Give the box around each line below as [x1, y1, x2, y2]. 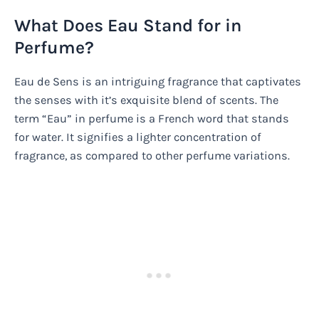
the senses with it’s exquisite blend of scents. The [14, 93, 278, 107]
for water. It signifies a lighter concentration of [14, 130, 261, 144]
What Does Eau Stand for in [14, 14, 241, 36]
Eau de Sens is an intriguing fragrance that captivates [14, 74, 301, 88]
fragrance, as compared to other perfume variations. [14, 148, 290, 162]
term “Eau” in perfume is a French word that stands [14, 111, 289, 125]
